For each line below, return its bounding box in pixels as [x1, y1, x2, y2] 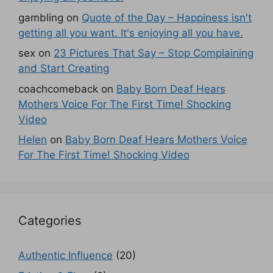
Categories [18, 213, 81, 229]
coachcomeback [18, 82, 98, 95]
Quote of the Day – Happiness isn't [82, 11, 252, 24]
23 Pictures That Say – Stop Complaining [54, 47, 253, 60]
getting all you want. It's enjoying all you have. [18, 26, 243, 39]
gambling [18, 11, 63, 24]
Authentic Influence [18, 249, 113, 262]
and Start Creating [18, 62, 109, 75]
